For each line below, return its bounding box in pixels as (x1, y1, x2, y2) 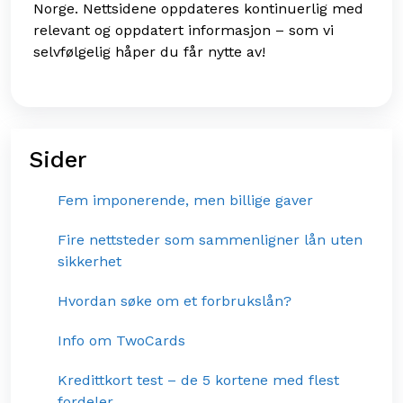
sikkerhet (58, 253, 121, 271)
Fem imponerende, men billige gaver (58, 192, 313, 210)
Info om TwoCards (58, 332, 185, 350)
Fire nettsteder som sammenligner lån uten (58, 231, 363, 249)
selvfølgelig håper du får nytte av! (33, 43, 265, 61)
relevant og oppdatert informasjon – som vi (33, 22, 334, 40)
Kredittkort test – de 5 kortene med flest (58, 372, 339, 390)
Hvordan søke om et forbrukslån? (58, 292, 291, 310)
